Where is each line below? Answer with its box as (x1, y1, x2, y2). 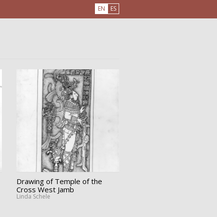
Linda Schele (16, 192, 50, 201)
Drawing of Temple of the (16, 176, 102, 186)
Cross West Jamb (16, 184, 74, 194)
